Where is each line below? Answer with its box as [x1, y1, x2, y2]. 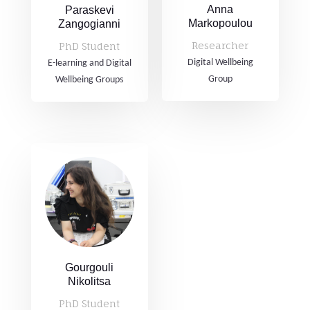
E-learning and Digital [47, 57, 131, 69]
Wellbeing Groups [55, 73, 124, 86]
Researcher [192, 39, 249, 52]
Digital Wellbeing [187, 56, 253, 69]
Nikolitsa [68, 275, 111, 287]
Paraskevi [64, 4, 114, 17]
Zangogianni [58, 18, 121, 30]
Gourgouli [65, 261, 114, 273]
